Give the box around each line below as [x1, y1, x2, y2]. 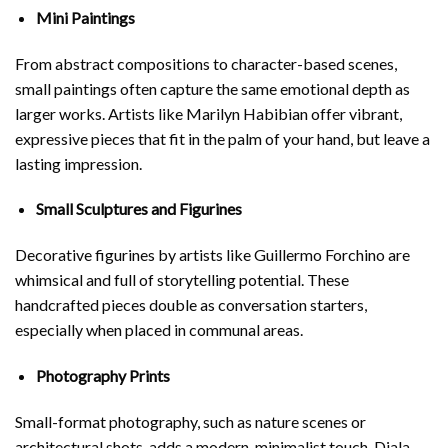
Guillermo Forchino [254, 245, 385, 265]
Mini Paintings [35, 7, 135, 27]
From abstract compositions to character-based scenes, [15, 53, 397, 73]
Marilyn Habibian [186, 103, 308, 123]
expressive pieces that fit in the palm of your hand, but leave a [15, 128, 430, 148]
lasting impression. [15, 153, 142, 173]
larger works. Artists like [15, 103, 186, 123]
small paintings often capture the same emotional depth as [15, 78, 410, 98]
